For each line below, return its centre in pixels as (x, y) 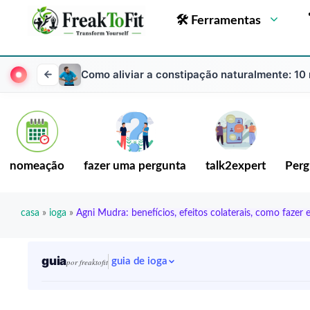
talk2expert (236, 166)
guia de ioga (140, 261)
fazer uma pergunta (135, 166)
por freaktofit (88, 262)
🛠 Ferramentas (218, 21)
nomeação (37, 166)
